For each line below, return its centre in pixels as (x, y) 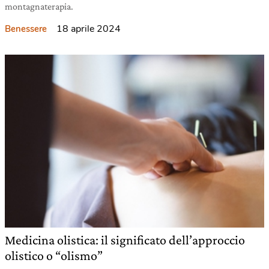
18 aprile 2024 (89, 29)
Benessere (26, 29)
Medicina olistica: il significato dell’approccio (125, 240)
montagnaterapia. (39, 7)
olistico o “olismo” (54, 256)
